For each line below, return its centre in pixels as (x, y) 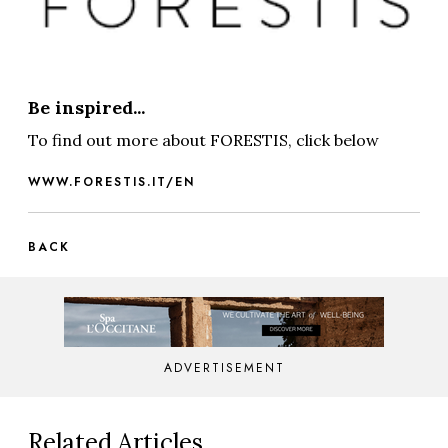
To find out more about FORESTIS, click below (203, 140)
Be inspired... (86, 108)
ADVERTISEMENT (224, 368)
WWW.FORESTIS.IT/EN (111, 182)
